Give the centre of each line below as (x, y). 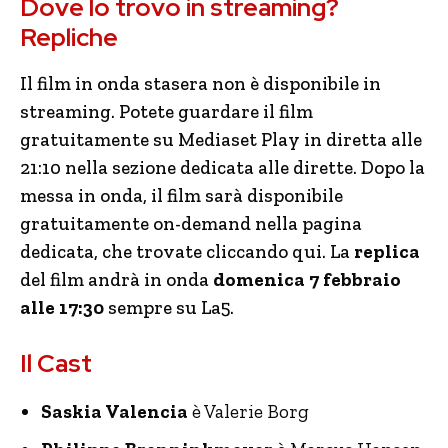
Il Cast (56, 363)
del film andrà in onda (114, 279)
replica (387, 251)
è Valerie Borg (248, 411)
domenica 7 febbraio (305, 279)
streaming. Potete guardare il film (166, 111)
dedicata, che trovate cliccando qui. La (187, 251)
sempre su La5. (169, 307)
